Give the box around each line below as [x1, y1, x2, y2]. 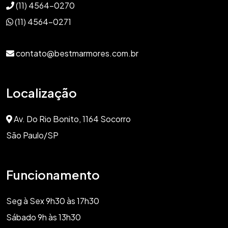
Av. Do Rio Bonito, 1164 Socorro [12, 113, 131, 124]
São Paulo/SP [6, 129, 59, 140]
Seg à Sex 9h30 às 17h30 [6, 195, 99, 206]
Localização [6, 84, 77, 100]
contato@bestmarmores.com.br [14, 47, 138, 59]
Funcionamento [6, 166, 100, 182]
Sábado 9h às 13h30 [6, 211, 81, 222]
